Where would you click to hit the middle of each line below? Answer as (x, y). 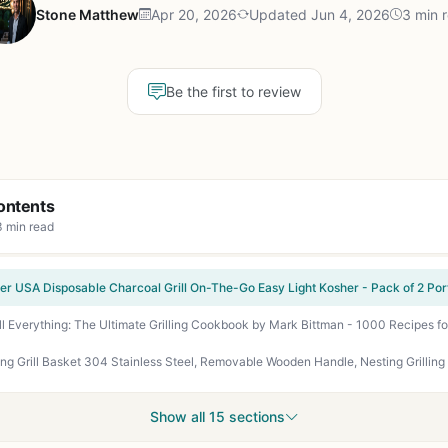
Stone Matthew (87, 14)
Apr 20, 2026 (194, 14)
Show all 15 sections (217, 416)
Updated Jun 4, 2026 (319, 14)
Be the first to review (233, 91)
